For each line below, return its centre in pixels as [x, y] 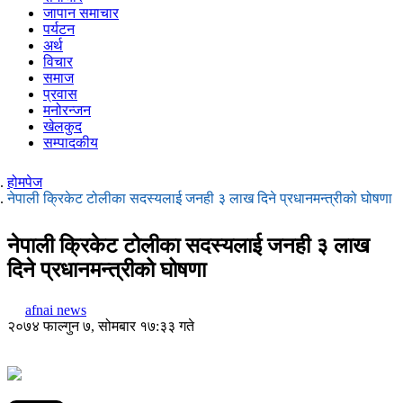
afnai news [56, 309]
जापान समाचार [81, 13]
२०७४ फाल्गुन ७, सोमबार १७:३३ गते [101, 326]
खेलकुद [63, 126]
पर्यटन [59, 29]
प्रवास [60, 94]
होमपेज [25, 182]
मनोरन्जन [67, 110]
